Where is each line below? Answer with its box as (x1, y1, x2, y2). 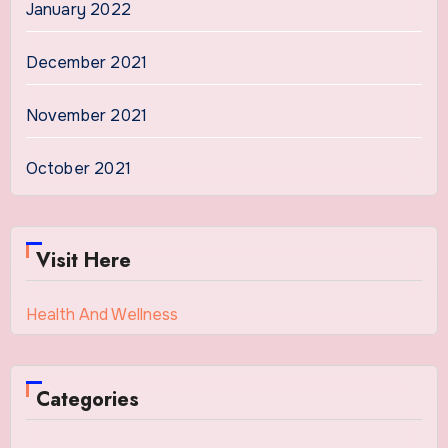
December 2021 (25, 52, 148, 74)
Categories (35, 385, 139, 415)
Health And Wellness (25, 304, 178, 326)
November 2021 (25, 105, 148, 127)
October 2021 (25, 158, 131, 180)
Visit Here (35, 246, 131, 276)
